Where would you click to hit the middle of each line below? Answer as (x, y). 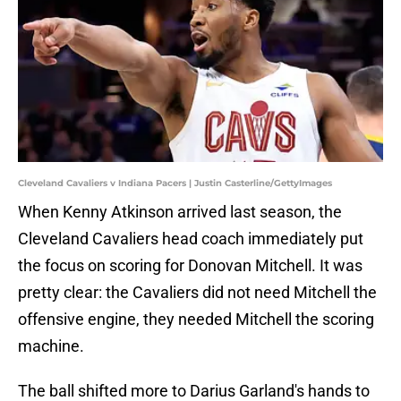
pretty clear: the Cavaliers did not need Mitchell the (197, 293)
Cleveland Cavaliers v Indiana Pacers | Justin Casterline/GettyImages (175, 183)
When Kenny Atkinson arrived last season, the (180, 212)
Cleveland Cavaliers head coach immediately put (191, 239)
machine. (51, 346)
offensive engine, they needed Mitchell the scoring (196, 320)
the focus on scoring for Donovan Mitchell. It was (190, 266)
